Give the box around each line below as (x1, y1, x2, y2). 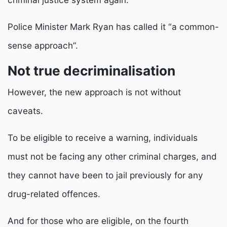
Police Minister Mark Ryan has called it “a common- (8, 21, 219, 32)
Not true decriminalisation (8, 63, 178, 79)
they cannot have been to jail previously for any (8, 170, 203, 181)
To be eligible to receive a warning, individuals (8, 132, 198, 143)
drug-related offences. (8, 188, 103, 200)
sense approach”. (8, 40, 78, 51)
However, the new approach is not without (8, 87, 181, 98)
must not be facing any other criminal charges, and (8, 151, 217, 162)
